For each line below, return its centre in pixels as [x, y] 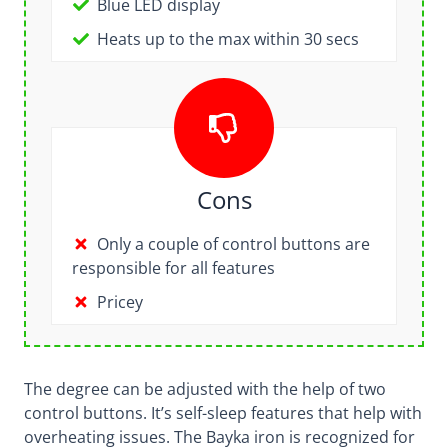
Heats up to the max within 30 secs [227, 38]
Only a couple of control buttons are [233, 243]
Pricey [119, 301]
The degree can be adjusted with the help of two [204, 388]
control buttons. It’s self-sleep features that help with [222, 412]
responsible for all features [173, 267]
